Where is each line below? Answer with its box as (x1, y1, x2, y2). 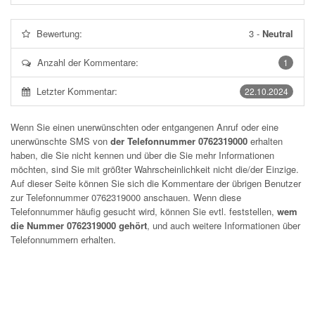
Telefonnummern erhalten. (11, 233, 116, 246)
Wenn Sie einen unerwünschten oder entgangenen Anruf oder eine (11, 120, 278, 134)
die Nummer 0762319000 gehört (11, 219, 147, 232)
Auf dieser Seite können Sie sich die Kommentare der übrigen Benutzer (11, 176, 301, 190)
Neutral (262, 27, 293, 40)
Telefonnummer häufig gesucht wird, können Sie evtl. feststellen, (11, 205, 277, 218)
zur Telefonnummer (11, 191, 91, 204)
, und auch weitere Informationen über (147, 219, 300, 232)
